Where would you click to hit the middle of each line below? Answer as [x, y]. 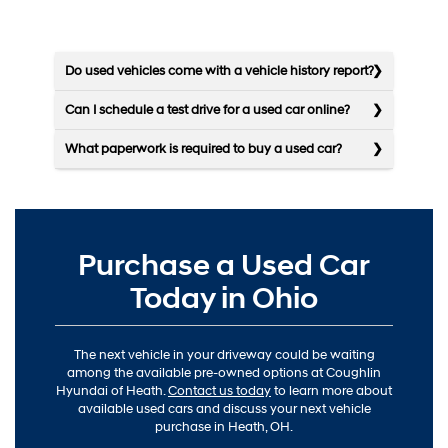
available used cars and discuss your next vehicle [224, 409]
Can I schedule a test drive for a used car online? [207, 110]
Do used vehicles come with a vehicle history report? [219, 71]
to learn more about [331, 391]
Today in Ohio [224, 299]
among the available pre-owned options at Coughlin [224, 373]
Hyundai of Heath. [112, 391]
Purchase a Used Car [224, 266]
